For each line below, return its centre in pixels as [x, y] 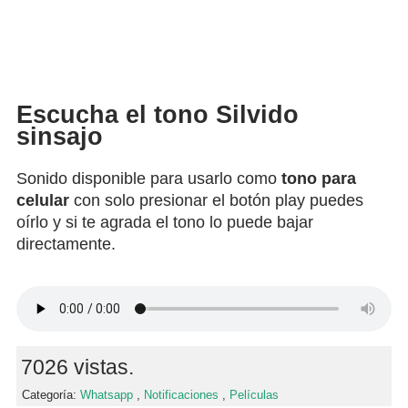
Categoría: [51, 396]
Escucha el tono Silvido [158, 114]
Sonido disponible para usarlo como [149, 179]
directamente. [66, 245]
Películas [254, 396]
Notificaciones [181, 396]
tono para [319, 179]
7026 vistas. [77, 367]
